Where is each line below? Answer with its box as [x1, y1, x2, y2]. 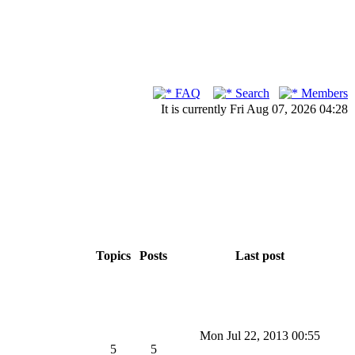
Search [232, 86, 269, 100]
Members [298, 86, 348, 100]
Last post [232, 249, 288, 262]
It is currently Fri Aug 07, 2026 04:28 [161, 102, 348, 116]
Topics [93, 249, 134, 262]
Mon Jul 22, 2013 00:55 [200, 329, 320, 342]
